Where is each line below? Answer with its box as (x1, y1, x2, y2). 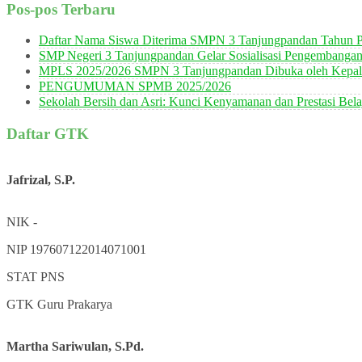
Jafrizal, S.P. (6, 172, 75, 187)
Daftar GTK (6, 125, 89, 142)
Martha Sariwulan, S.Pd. (6, 339, 144, 353)
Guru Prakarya (37, 297, 112, 311)
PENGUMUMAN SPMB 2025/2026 (39, 79, 231, 94)
